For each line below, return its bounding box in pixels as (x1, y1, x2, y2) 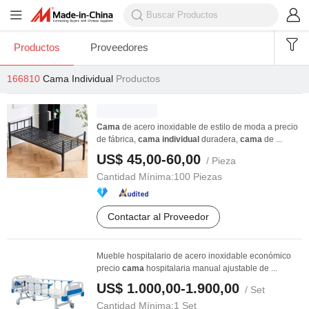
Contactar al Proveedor (108, 211, 209, 222)
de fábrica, (97, 134, 138, 144)
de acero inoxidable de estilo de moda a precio (120, 122, 298, 132)
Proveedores (90, 41, 148, 53)
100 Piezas (174, 171, 222, 182)
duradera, (199, 134, 240, 144)
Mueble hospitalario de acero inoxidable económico (97, 251, 291, 261)
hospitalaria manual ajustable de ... (144, 263, 277, 273)
